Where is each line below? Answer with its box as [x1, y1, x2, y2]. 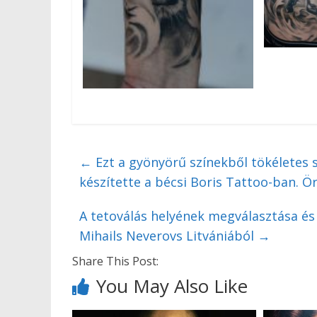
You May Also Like [96, 273, 248, 299]
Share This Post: [72, 253, 158, 270]
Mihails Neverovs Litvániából [79, 227, 258, 245]
